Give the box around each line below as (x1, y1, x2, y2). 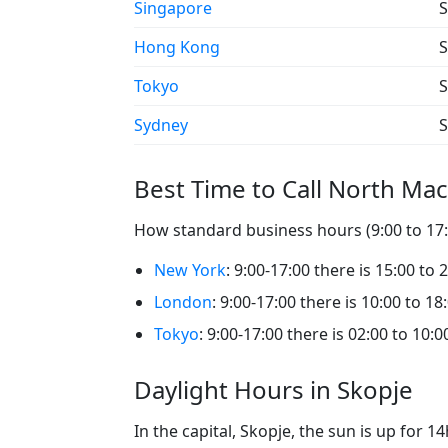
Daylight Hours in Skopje (134, 372, 413, 406)
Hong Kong (134, 35, 220, 58)
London (154, 290, 212, 313)
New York (154, 258, 226, 281)
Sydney (134, 113, 188, 136)
